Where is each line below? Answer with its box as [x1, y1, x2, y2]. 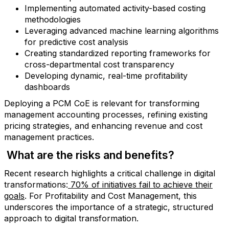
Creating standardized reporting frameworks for [25, 48, 211, 58]
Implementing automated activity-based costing [25, 3, 205, 13]
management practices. [4, 132, 94, 142]
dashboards [25, 82, 70, 92]
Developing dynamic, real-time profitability [25, 71, 188, 81]
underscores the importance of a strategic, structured [4, 202, 213, 212]
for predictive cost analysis [25, 37, 128, 47]
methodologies [25, 14, 81, 25]
